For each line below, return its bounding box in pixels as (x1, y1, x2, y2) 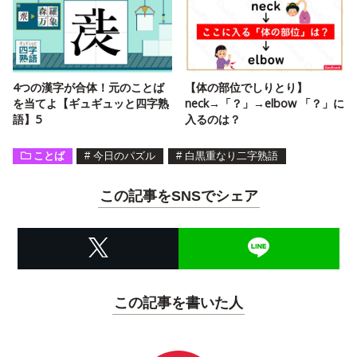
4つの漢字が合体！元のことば (13, 79, 164, 95)
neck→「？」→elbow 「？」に (185, 95, 344, 111)
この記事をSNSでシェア (99, 188, 258, 204)
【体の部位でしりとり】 (185, 79, 308, 95)
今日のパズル (93, 149, 156, 162)
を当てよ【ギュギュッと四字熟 (13, 95, 169, 111)
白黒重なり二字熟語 (184, 149, 278, 162)
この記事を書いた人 (114, 295, 243, 312)
